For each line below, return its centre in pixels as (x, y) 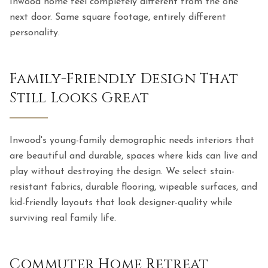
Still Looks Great (80, 98)
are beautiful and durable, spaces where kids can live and (133, 156)
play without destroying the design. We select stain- (122, 172)
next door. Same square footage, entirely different (118, 17)
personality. (35, 33)
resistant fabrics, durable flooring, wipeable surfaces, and (133, 187)
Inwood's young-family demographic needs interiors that (132, 141)
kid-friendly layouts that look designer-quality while (121, 203)
